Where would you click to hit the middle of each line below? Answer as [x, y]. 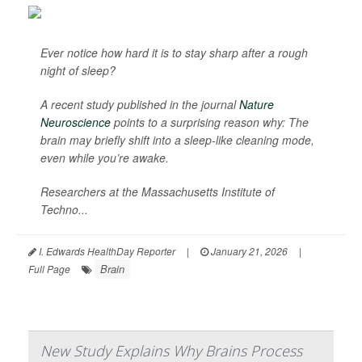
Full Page [49, 269]
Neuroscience [76, 122]
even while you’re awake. [105, 158]
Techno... [64, 209]
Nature [257, 104]
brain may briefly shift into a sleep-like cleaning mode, [177, 140]
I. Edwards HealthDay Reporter [106, 251]
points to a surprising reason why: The [210, 122]
